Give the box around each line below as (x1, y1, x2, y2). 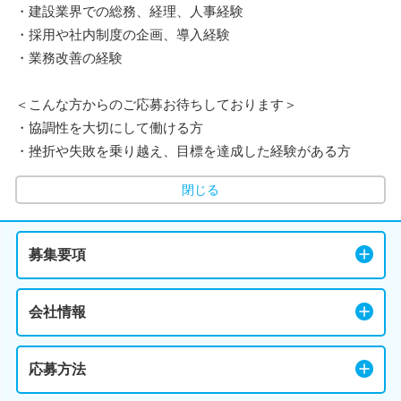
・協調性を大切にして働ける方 (15, 119, 203, 135)
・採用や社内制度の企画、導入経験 (15, 26, 230, 42)
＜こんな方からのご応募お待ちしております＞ (15, 96, 297, 112)
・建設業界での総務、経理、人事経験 (15, 3, 243, 19)
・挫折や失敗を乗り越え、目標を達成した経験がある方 (15, 142, 351, 158)
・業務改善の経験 (15, 49, 123, 65)
